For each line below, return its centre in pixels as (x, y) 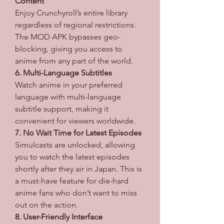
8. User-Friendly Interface (59, 216)
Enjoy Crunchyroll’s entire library (71, 12)
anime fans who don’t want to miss (76, 192)
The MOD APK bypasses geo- (68, 36)
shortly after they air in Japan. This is (78, 168)
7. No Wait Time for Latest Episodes (78, 132)
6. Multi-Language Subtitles (63, 72)
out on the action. (46, 204)
